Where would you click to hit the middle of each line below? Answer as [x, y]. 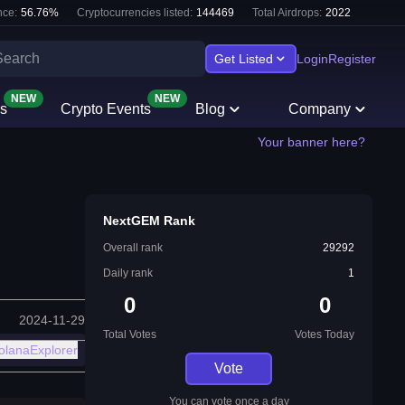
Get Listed [244, 59]
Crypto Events [105, 109]
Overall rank [133, 248]
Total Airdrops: [287, 13]
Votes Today [325, 334]
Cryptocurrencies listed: [135, 13]
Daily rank [128, 273]
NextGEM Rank [149, 221]
